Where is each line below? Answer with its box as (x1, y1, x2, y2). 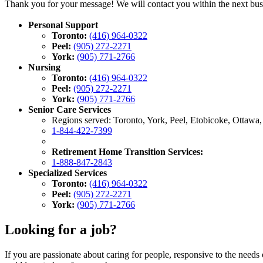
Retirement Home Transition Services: (52, 146, 203, 157)
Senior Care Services (28, 104, 111, 114)
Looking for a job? (5, 221, 117, 237)
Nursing (28, 62, 60, 72)
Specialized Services (28, 167, 107, 178)
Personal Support (28, 19, 98, 30)
